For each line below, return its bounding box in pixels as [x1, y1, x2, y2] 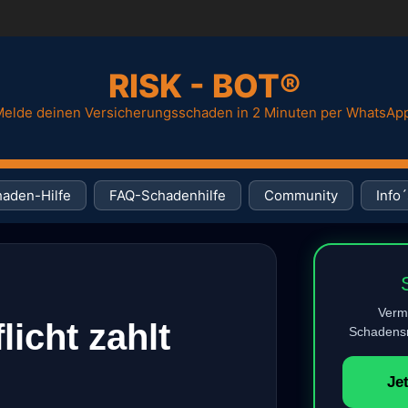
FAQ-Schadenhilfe [109, 187, 226, 204]
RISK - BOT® [107, 66, 301, 106]
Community [264, 187, 338, 204]
